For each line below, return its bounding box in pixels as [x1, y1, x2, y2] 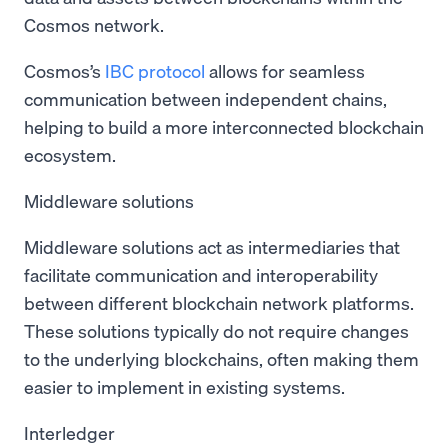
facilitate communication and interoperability [24, 262, 378, 286]
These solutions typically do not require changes [24, 318, 409, 342]
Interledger [24, 420, 115, 444]
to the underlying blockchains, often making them [24, 346, 419, 370]
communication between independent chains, [24, 86, 387, 110]
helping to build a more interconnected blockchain [24, 114, 424, 138]
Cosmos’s [24, 58, 105, 82]
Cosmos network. [24, 12, 164, 36]
